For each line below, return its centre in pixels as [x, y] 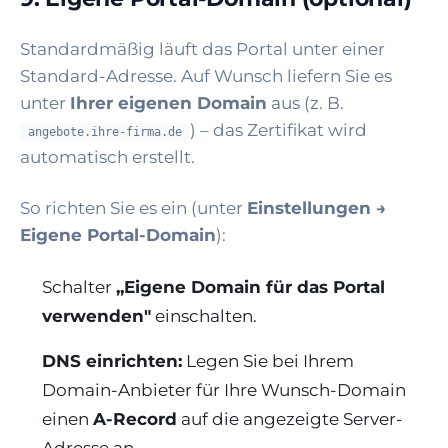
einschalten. [204, 316]
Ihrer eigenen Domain [168, 103]
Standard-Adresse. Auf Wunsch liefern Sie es [206, 76]
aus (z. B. [305, 103]
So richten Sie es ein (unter [133, 208]
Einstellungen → [316, 208]
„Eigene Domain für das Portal [251, 287]
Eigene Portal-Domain [118, 235]
